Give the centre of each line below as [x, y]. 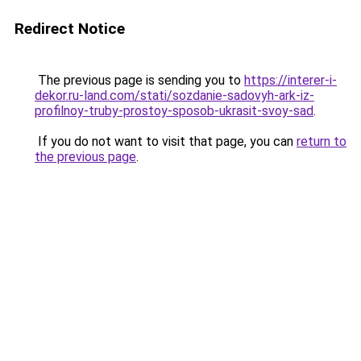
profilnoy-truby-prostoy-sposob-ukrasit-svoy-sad [174, 111]
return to [322, 141]
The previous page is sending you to [139, 80]
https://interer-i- [290, 80]
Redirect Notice [70, 29]
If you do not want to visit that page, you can [166, 141]
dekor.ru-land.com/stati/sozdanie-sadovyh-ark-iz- [174, 95]
